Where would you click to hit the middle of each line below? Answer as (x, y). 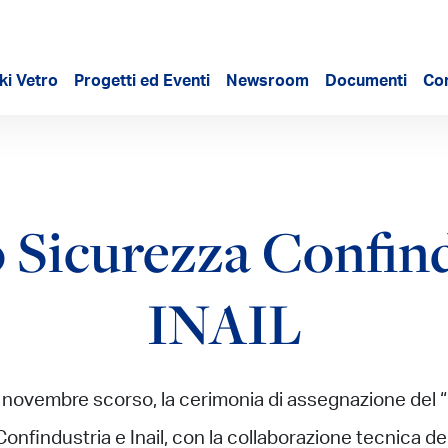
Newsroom (267, 83)
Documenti (366, 83)
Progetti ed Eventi (142, 83)
